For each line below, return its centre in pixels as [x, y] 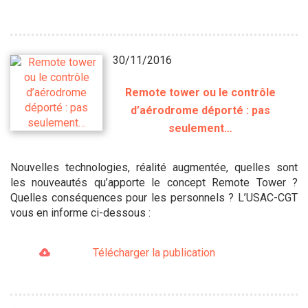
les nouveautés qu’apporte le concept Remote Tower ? [154, 183]
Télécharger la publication [154, 253]
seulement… [200, 129]
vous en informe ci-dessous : [80, 213]
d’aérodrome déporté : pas [200, 111]
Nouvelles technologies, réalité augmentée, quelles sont [154, 168]
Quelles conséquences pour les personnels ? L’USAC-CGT [154, 198]
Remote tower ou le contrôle [200, 93]
